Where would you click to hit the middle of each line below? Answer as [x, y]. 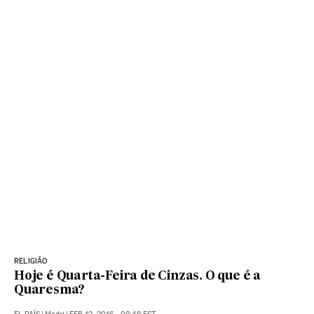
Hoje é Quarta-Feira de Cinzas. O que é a [137, 277]
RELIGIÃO [31, 261]
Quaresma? [50, 291]
